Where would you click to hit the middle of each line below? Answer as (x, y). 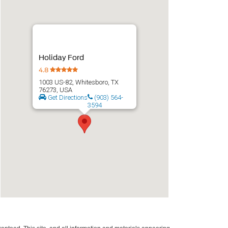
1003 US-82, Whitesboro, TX (79, 82)
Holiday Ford (61, 58)
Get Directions (67, 97)
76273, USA (55, 90)
